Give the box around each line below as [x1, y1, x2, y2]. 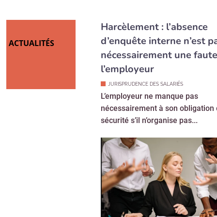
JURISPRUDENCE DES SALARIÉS [108, 44, 183, 50]
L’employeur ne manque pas [101, 54, 198, 64]
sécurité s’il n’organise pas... [101, 78, 198, 88]
